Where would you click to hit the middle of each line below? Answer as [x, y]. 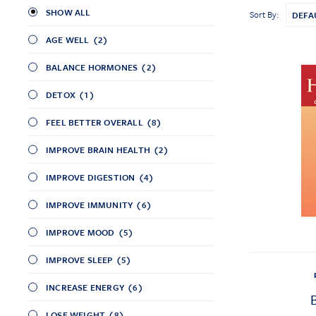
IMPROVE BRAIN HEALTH [98, 149]
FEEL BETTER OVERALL [95, 122]
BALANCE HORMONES [92, 67]
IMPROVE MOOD [80, 232]
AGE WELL [68, 39]
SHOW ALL [68, 12]
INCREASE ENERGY [85, 287]
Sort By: [264, 14]
